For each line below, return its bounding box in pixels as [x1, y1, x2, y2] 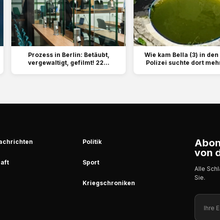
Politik [82, 138, 102, 146]
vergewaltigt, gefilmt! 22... [27, 59, 110, 67]
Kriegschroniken [82, 179, 135, 187]
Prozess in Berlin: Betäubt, [27, 51, 110, 59]
